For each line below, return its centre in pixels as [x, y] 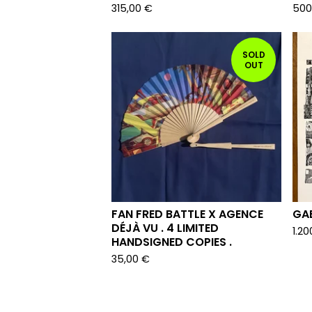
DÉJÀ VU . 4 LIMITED [165, 228]
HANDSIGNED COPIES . [172, 242]
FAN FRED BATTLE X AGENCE [187, 214]
